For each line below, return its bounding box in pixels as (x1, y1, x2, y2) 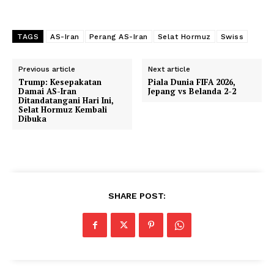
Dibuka (18, 113, 51, 124)
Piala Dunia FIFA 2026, (148, 76, 236, 87)
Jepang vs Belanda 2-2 (148, 85, 237, 97)
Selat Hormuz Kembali (18, 103, 107, 115)
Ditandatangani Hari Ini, (18, 94, 114, 106)
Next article (148, 64, 191, 73)
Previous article (18, 64, 75, 73)
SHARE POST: (108, 190, 166, 201)
